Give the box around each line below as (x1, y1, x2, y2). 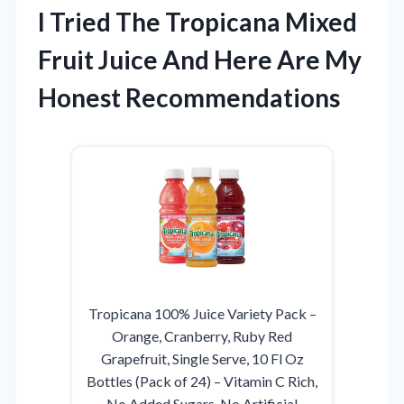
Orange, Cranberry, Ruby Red (112, 327, 292, 345)
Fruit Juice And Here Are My (38, 44, 362, 76)
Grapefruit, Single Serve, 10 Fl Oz (100, 350, 304, 368)
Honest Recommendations (38, 82, 340, 114)
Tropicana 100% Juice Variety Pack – (87, 305, 317, 323)
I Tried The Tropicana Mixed (38, 6, 357, 38)
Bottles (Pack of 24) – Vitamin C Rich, (87, 372, 317, 390)
